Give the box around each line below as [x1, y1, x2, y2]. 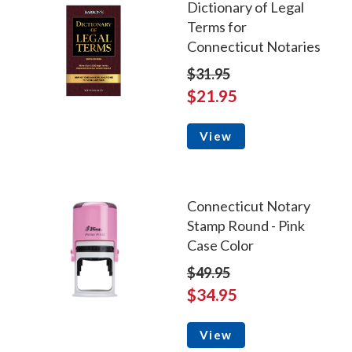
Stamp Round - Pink [186, 217, 305, 235]
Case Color [186, 236, 254, 255]
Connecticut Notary [186, 197, 310, 215]
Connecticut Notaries [186, 38, 321, 56]
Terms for [186, 18, 247, 36]
